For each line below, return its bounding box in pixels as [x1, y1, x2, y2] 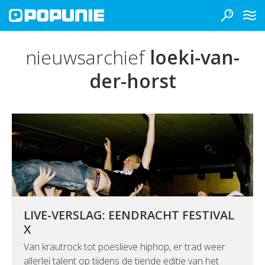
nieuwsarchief [25, 44, 150, 70]
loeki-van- [150, 44, 240, 70]
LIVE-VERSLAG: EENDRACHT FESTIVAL [24, 207, 234, 223]
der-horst [89, 68, 176, 93]
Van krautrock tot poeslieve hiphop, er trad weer [24, 240, 225, 253]
